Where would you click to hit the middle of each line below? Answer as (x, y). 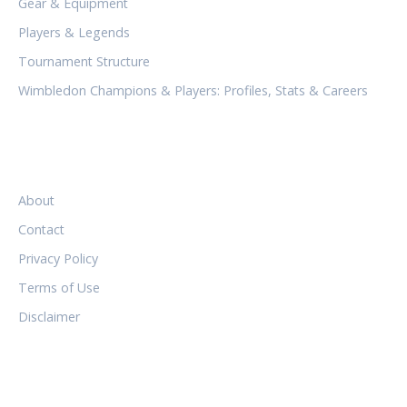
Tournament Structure (84, 61)
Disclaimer (49, 316)
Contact (41, 229)
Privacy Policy (58, 258)
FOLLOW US (62, 392)
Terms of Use (59, 287)
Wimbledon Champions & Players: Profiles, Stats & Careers (193, 90)
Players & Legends (74, 32)
